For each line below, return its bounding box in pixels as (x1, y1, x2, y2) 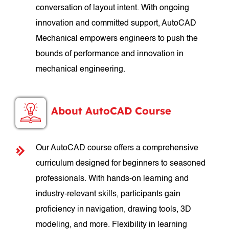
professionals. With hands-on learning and (36, 175, 189, 183)
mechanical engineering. (36, 65, 126, 74)
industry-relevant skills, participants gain (36, 190, 181, 198)
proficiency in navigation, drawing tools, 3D (36, 205, 192, 214)
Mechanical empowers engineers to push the (36, 35, 198, 43)
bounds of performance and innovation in (36, 50, 184, 58)
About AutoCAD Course (51, 104, 172, 117)
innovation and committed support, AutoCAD (36, 19, 197, 28)
